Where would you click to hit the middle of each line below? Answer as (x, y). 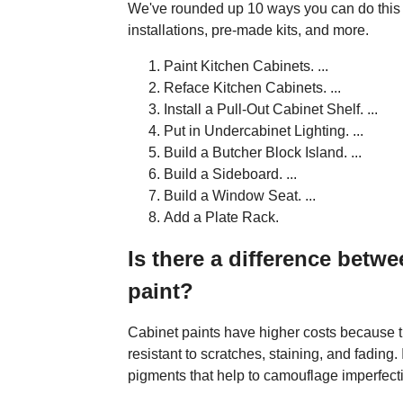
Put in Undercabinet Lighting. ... (264, 130)
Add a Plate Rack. (221, 217)
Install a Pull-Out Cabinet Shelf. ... (271, 109)
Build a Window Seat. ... (240, 195)
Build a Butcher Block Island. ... (263, 152)
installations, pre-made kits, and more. (248, 30)
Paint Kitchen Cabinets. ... (246, 66)
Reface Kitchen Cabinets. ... (252, 87)
